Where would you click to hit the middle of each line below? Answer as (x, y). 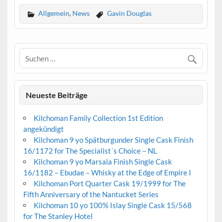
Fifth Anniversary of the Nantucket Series (91, 194)
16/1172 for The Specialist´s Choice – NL (90, 150)
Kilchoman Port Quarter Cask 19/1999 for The (110, 183)
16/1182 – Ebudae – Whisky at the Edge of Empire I (107, 172)
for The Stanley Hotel (58, 216)
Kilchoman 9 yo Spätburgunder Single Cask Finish (113, 139)
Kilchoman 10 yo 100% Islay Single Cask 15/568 (112, 205)
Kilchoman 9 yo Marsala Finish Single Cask (103, 161)
